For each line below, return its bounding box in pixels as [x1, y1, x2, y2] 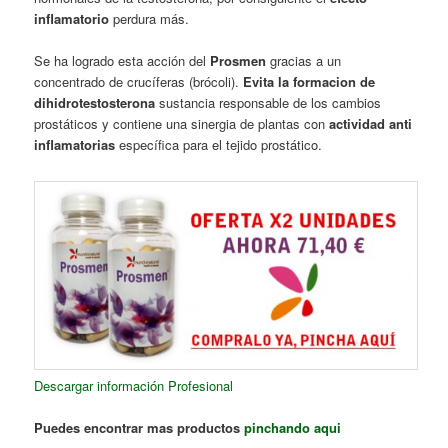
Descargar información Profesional [34, 375, 238, 395]
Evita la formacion [243, 71, 357, 91]
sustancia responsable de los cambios [155, 92, 382, 112]
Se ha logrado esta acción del [34, 50, 211, 70]
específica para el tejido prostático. [115, 134, 323, 154]
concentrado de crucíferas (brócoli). [34, 71, 244, 91]
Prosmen [210, 50, 267, 70]
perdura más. [109, 8, 190, 28]
